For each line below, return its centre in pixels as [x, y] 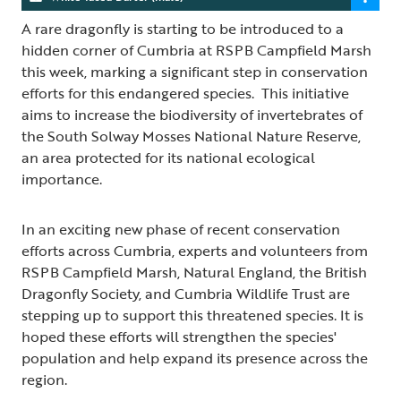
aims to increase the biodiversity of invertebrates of [192, 115]
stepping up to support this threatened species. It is [192, 316]
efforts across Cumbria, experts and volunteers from [195, 251]
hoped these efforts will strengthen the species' [179, 337]
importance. [62, 179]
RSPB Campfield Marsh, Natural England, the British [194, 273]
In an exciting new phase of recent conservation [181, 230]
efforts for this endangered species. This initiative [185, 94]
